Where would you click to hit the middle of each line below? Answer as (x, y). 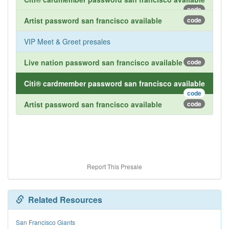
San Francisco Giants (45, 222)
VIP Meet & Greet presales (67, 42)
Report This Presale (114, 167)
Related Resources (63, 200)
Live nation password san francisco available (103, 63)
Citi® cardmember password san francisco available (114, 84)
